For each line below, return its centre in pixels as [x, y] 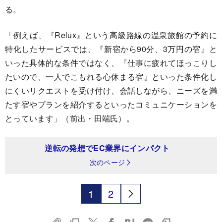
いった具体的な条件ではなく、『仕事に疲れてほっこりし [111, 63]
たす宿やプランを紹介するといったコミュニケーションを [111, 104]
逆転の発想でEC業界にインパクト [107, 148]
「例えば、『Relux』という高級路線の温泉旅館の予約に [111, 35]
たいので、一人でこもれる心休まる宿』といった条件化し [111, 77]
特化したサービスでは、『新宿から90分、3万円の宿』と [111, 49]
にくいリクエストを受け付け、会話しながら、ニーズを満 [111, 90]
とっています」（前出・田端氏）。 [70, 118]
